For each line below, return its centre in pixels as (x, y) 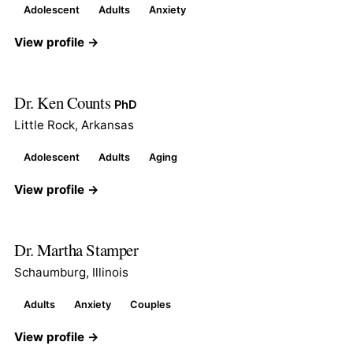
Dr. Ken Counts (64, 102)
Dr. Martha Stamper (76, 249)
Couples (150, 304)
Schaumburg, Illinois (71, 272)
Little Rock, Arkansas (74, 124)
